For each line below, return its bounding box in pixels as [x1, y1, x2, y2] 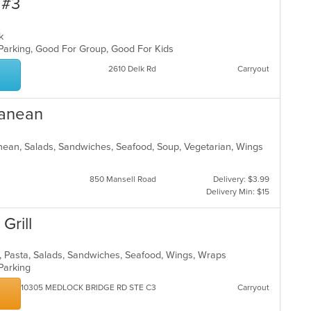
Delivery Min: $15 [205, 187, 269, 196]
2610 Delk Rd [108, 64, 156, 74]
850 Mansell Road [89, 174, 156, 184]
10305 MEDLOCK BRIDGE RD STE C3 [21, 283, 157, 292]
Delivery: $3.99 [212, 174, 269, 184]
